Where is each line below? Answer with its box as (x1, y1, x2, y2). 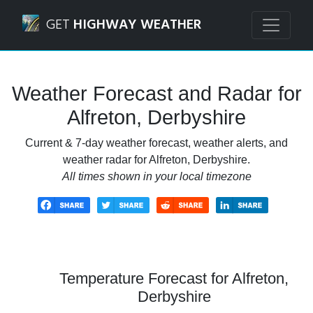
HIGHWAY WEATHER (73, 14, 201, 36)
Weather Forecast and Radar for (11, 82, 302, 105)
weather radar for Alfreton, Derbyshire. (63, 154, 250, 166)
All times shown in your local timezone (61, 170, 252, 182)
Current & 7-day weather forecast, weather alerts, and (25, 137, 288, 149)
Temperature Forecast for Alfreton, (59, 269, 289, 287)
